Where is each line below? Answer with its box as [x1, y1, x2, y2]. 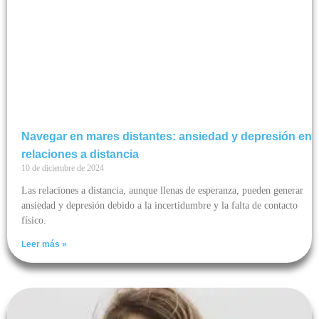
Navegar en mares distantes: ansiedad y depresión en [21, 130, 312, 143]
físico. [21, 215, 46, 226]
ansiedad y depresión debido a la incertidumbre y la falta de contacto [21, 200, 298, 211]
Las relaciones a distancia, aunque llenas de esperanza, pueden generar [21, 185, 303, 197]
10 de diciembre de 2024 [21, 163, 104, 174]
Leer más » [21, 239, 67, 250]
